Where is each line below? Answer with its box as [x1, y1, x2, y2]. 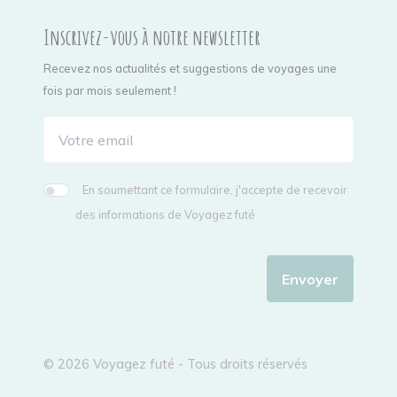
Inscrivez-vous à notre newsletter [43, 24, 261, 51]
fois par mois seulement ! [43, 83, 177, 98]
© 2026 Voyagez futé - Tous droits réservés [43, 356, 308, 373]
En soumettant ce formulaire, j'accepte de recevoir [82, 183, 348, 198]
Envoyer [281, 269, 339, 288]
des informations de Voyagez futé [75, 207, 256, 222]
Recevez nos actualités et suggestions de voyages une [43, 61, 338, 76]
